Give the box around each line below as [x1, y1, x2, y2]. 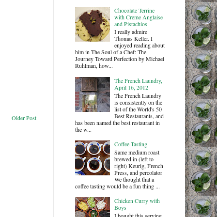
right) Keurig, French [114, 161, 164, 170]
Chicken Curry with [114, 197, 160, 205]
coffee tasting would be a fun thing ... [75, 182, 160, 190]
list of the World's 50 [114, 105, 162, 113]
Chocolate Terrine [114, 6, 155, 14]
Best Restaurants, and [114, 111, 164, 120]
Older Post [11, 114, 36, 122]
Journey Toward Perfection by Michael [75, 55, 164, 63]
